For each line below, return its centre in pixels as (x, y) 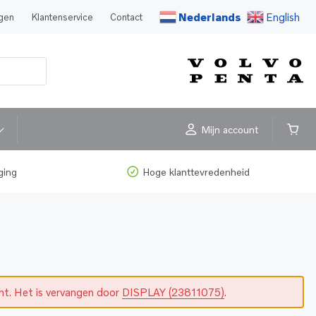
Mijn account (230, 129)
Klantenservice (62, 17)
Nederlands (210, 17)
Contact (126, 17)
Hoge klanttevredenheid (196, 172)
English (283, 17)
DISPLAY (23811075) (174, 292)
